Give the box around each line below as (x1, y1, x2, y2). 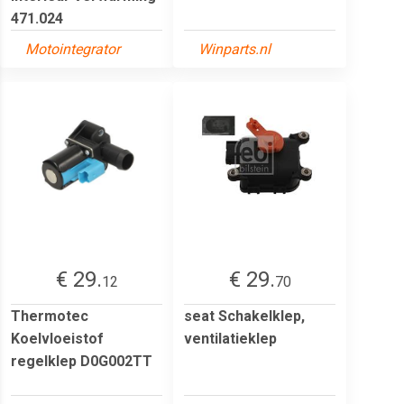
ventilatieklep (184, 329, 277, 347)
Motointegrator (25, 40, 120, 58)
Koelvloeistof (11, 329, 104, 347)
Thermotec (11, 307, 88, 325)
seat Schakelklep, (184, 307, 305, 325)
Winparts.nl (198, 40, 271, 58)
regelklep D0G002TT (11, 352, 152, 370)
